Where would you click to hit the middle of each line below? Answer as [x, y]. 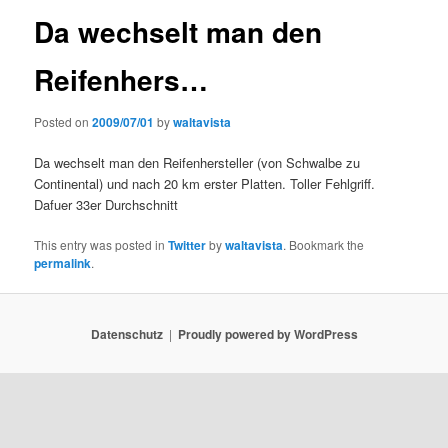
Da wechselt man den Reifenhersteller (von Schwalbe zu [197, 162]
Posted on [63, 121]
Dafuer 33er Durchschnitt [106, 204]
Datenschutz [126, 333]
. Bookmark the [324, 245]
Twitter [187, 245]
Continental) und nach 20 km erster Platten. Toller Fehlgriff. [205, 183]
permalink [63, 263]
